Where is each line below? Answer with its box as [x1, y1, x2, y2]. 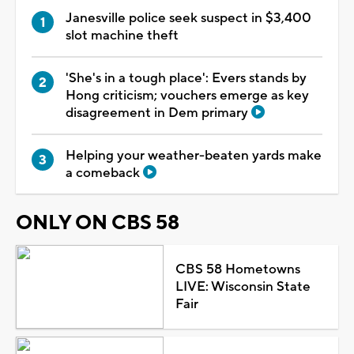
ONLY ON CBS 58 [16, 209, 179, 235]
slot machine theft [66, 26, 179, 44]
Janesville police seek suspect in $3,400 [66, 9, 311, 27]
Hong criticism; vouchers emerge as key [66, 86, 309, 104]
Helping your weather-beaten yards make [66, 146, 322, 164]
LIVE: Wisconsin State [175, 277, 311, 296]
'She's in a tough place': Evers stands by [66, 69, 307, 87]
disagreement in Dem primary [66, 104, 251, 122]
